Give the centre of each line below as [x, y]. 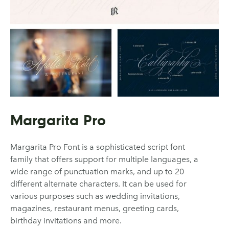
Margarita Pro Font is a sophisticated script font [98, 147]
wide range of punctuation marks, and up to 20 [97, 172]
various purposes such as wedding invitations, [95, 196]
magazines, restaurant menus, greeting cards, [95, 209]
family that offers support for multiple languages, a [104, 159]
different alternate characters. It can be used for [98, 184]
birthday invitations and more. [66, 221]
